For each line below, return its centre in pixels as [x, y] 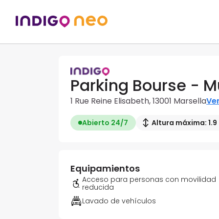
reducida [98, 187]
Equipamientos [105, 169]
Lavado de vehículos [119, 201]
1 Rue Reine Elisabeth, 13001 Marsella [138, 101]
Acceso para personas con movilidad [149, 180]
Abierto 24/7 [105, 123]
